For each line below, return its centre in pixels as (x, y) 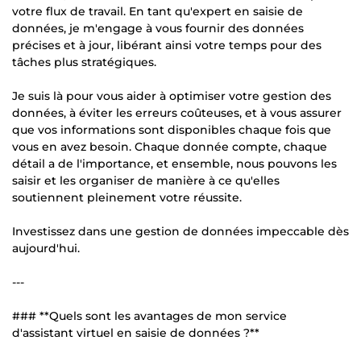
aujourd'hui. (46, 248)
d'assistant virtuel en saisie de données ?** (136, 332)
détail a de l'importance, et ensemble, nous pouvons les (174, 163)
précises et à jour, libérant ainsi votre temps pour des (167, 45)
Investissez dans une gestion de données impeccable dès (180, 231)
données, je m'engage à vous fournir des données (158, 28)
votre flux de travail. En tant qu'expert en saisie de (158, 11)
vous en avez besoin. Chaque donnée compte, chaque (170, 146)
